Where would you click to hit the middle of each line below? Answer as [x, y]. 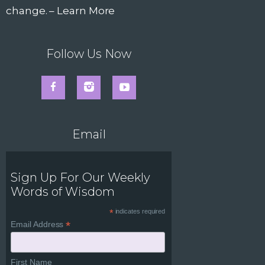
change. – [32, 10]
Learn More [86, 10]
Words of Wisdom [63, 191]
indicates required [139, 211]
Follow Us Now [89, 54]
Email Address [38, 224]
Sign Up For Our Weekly [81, 177]
